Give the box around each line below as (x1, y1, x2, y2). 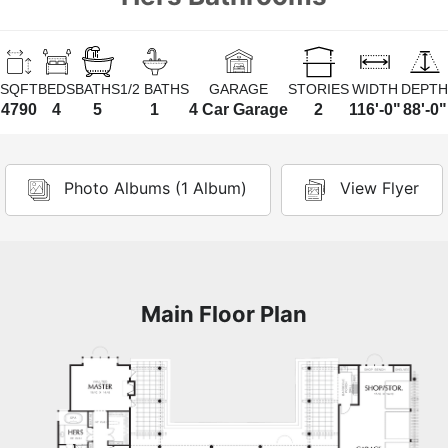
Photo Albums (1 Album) (64, 178, 247, 199)
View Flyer (340, 178, 419, 199)
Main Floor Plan (141, 300, 307, 327)
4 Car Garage (189, 100, 288, 118)
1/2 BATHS (120, 81, 189, 97)
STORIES (288, 81, 349, 97)
